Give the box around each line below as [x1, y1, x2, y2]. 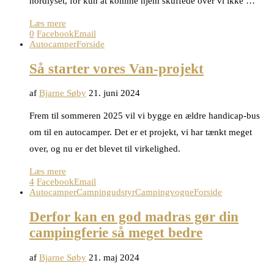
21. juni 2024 [89, 88, 140, 98]
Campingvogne [135, 187, 194, 198]
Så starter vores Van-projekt [29, 61, 204, 76]
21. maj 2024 [89, 252, 139, 262]
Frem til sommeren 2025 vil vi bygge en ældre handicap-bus [29, 111, 260, 121]
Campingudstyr [76, 187, 135, 198]
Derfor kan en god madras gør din [29, 209, 239, 224]
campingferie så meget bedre [29, 224, 202, 240]
